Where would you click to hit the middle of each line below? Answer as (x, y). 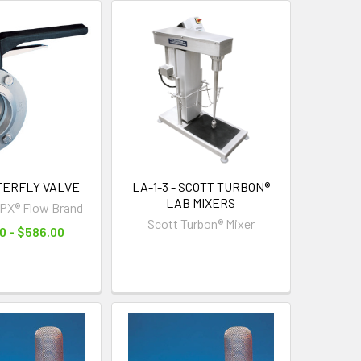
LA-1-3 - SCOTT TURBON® (201, 186)
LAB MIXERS (201, 202)
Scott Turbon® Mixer (201, 223)
